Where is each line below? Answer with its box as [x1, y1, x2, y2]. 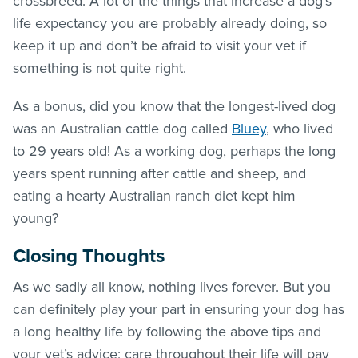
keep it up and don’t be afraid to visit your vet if [13, 36, 306, 54]
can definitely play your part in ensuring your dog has [13, 300, 344, 318]
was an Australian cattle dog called [13, 119, 232, 137]
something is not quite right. [13, 58, 186, 77]
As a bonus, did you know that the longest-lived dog [13, 97, 336, 115]
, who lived [266, 119, 333, 137]
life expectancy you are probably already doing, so [13, 14, 327, 32]
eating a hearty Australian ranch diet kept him [13, 186, 296, 205]
